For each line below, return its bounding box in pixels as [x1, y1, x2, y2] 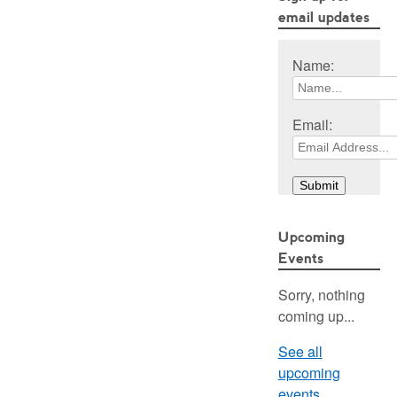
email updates [277, 6, 370, 26]
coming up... [277, 306, 354, 327]
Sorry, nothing [277, 284, 365, 306]
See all [277, 341, 323, 362]
